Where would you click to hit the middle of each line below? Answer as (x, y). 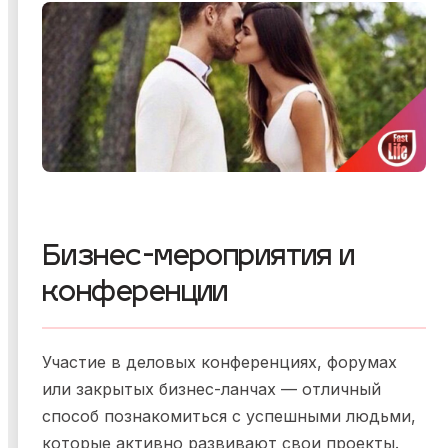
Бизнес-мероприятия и (198, 258)
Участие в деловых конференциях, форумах (219, 362)
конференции (135, 294)
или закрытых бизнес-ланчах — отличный (211, 389)
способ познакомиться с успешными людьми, (229, 416)
